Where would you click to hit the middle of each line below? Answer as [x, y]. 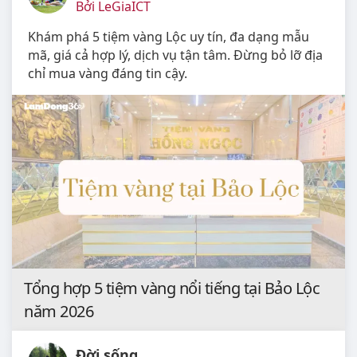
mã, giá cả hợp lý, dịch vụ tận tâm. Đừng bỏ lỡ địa [175, 55]
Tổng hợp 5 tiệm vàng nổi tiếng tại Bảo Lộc [172, 288]
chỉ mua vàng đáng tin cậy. [108, 73]
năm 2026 [59, 311]
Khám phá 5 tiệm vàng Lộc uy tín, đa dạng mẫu [169, 36]
